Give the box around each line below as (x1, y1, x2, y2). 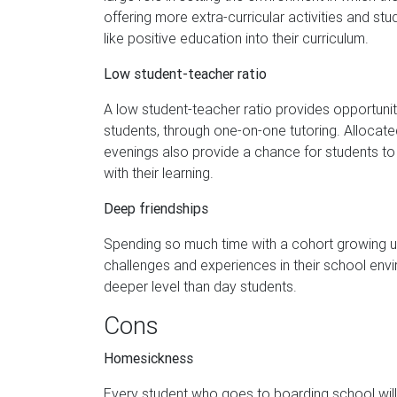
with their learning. (104, 164, 214, 182)
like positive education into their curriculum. (104, 29, 369, 47)
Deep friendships (104, 199, 208, 217)
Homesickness (104, 349, 193, 367)
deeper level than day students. (104, 277, 297, 295)
